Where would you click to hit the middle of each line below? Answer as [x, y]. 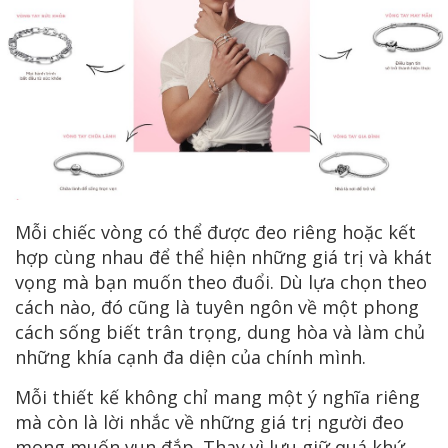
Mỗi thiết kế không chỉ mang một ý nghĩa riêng [217, 397]
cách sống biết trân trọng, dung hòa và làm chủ [220, 332]
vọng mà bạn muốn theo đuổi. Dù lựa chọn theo [221, 282]
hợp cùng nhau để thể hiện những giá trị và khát [223, 257]
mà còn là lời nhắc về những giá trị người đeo [209, 422]
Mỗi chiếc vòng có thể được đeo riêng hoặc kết [215, 232]
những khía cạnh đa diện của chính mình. [190, 357]
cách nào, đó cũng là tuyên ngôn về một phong [217, 307]
